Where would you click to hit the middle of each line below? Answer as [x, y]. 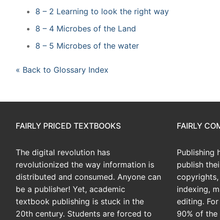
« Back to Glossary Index [62, 69]
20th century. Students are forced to [84, 213]
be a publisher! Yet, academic [70, 189]
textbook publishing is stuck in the [80, 201]
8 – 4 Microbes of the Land [86, 28]
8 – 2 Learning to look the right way [102, 11]
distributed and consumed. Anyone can [88, 177]
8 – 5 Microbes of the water [87, 45]
